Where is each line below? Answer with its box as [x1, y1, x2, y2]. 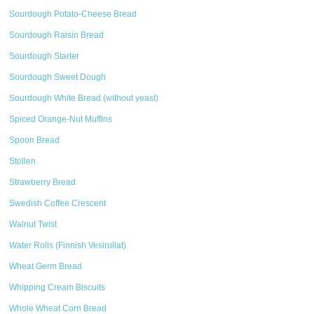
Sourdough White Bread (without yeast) [9, 93, 159, 103]
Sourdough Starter [9, 51, 80, 61]
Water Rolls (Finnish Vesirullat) [9, 240, 127, 250]
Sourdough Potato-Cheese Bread [9, 9, 137, 19]
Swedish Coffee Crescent [9, 198, 107, 208]
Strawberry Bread [9, 177, 76, 187]
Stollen [9, 156, 36, 166]
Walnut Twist [9, 219, 57, 229]
